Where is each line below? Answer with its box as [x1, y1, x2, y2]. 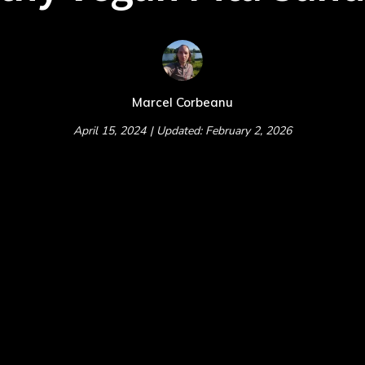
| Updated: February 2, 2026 [150, 123, 292, 139]
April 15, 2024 [73, 123, 146, 139]
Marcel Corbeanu [132, 95, 233, 110]
